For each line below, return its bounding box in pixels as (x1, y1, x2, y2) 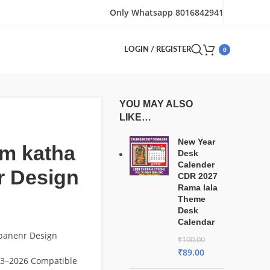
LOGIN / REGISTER (124, 45, 191, 54)
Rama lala (178, 183, 218, 192)
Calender (178, 160, 215, 169)
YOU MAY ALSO (119, 99, 193, 109)
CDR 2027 (178, 171, 218, 181)
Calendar (178, 217, 215, 227)
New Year (178, 137, 216, 146)
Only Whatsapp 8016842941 (110, 6, 224, 18)
